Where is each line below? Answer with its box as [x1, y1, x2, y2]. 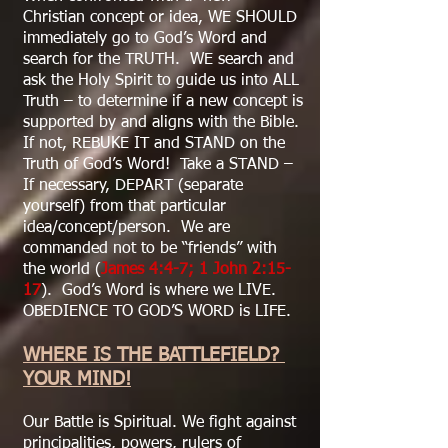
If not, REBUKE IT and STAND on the [23, 136, 285, 152]
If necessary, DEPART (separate [23, 178, 243, 194]
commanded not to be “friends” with [23, 241, 277, 257]
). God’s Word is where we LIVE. [41, 283, 281, 299]
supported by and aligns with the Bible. [23, 115, 299, 131]
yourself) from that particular [23, 199, 226, 215]
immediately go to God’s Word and [23, 31, 267, 47]
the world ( [23, 262, 101, 278]
